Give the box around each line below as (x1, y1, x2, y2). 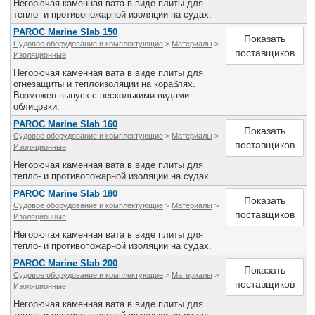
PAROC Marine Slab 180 (13, 188, 117, 199)
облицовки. (13, 101, 60, 112)
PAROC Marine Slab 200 (13, 258, 117, 269)
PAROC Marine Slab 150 (13, 27, 117, 37)
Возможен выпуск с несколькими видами (13, 90, 189, 101)
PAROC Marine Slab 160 (13, 119, 117, 129)
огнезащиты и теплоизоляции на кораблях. (13, 79, 195, 89)
